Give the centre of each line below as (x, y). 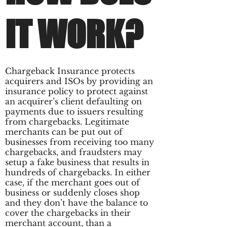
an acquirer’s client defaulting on (73, 101)
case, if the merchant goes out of (72, 182)
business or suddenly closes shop (72, 193)
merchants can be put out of (64, 132)
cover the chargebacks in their (68, 213)
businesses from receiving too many (80, 142)
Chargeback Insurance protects (70, 71)
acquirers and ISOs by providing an (79, 81)
